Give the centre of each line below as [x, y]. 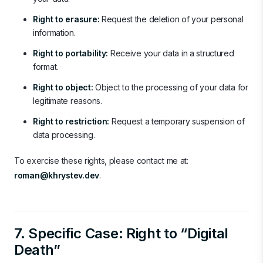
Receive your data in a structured [171, 53]
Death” [37, 250]
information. [54, 33]
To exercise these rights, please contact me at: [101, 161]
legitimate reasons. [68, 101]
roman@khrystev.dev [57, 175]
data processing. [64, 135]
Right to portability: [71, 53]
